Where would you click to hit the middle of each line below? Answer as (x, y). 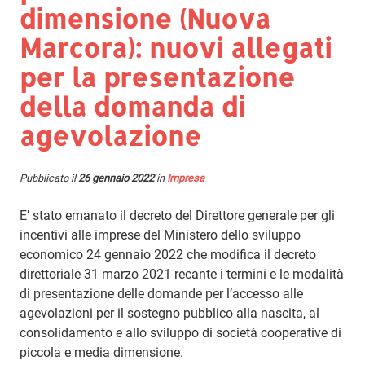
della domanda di (132, 106)
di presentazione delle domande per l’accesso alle (161, 293)
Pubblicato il (49, 178)
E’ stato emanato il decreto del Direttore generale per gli (177, 215)
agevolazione (110, 135)
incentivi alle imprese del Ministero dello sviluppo (160, 235)
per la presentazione (157, 77)
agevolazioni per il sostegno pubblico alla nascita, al (169, 313)
